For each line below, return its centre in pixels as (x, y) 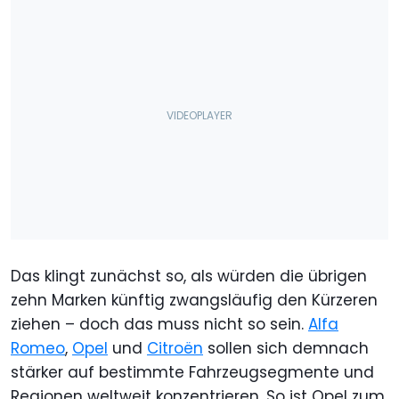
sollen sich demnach (286, 348)
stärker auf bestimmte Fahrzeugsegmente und (192, 372)
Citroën (175, 348)
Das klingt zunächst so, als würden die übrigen (189, 276)
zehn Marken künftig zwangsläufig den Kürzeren (194, 300)
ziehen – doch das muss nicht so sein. (159, 324)
